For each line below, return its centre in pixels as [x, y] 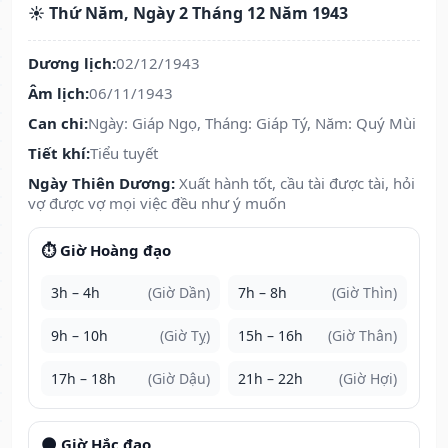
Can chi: [58, 123]
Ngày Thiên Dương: [101, 183]
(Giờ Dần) [179, 293]
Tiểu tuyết [124, 153]
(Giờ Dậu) [179, 379]
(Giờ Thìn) [364, 293]
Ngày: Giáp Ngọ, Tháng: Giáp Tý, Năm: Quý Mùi [252, 123]
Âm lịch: [58, 93]
